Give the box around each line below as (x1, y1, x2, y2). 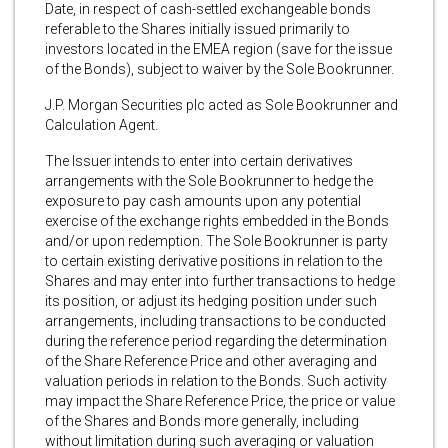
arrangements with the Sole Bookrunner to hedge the (45, 172, 373, 189)
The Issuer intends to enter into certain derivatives (45, 152, 353, 169)
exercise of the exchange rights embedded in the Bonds (45, 212, 389, 229)
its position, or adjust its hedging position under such (45, 292, 377, 309)
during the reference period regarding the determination (45, 332, 387, 349)
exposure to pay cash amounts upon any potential (45, 192, 361, 209)
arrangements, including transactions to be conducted (45, 312, 386, 329)
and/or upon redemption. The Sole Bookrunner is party (45, 232, 388, 249)
